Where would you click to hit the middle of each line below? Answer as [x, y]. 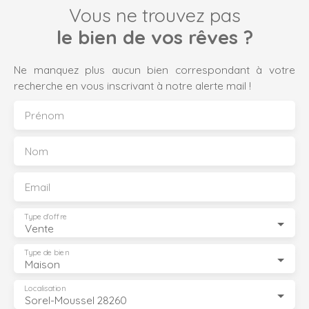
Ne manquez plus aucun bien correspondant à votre [154, 70]
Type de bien [47, 253]
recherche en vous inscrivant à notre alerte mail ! [132, 86]
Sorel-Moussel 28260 [76, 300]
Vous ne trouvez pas [154, 16]
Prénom [44, 116]
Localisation [45, 289]
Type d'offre [46, 217]
